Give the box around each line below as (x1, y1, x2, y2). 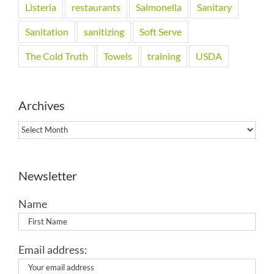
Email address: (18, 242, 87, 256)
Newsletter (18, 168, 77, 183)
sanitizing (84, 25, 124, 37)
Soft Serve (139, 25, 182, 37)
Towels (103, 50, 132, 62)
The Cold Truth (25, 50, 88, 62)
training (147, 50, 180, 62)
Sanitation (25, 25, 68, 37)
